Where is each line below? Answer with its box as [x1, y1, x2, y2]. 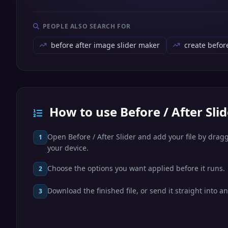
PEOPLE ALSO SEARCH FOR [42, 22, 131, 31]
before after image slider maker [51, 40, 160, 50]
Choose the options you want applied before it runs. [47, 163, 225, 173]
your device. [47, 143, 89, 153]
